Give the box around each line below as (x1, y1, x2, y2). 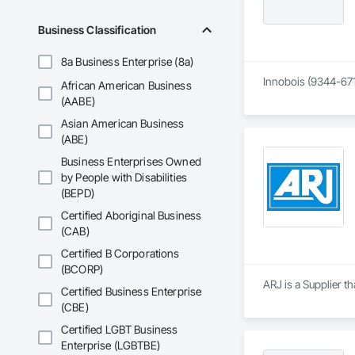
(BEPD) (61, 186, 94, 200)
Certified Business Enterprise (61, 284, 202, 299)
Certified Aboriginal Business (61, 208, 202, 223)
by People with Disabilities (61, 170, 188, 185)
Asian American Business (61, 116, 185, 131)
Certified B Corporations (61, 246, 180, 261)
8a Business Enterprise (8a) (61, 55, 194, 69)
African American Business (61, 78, 192, 93)
